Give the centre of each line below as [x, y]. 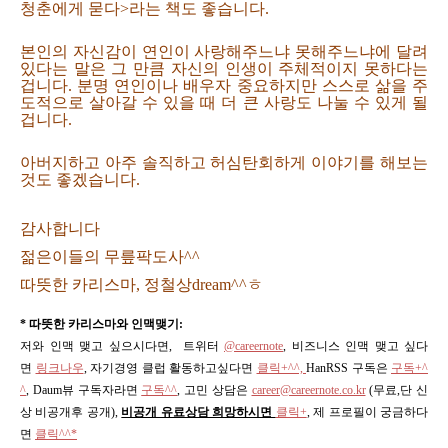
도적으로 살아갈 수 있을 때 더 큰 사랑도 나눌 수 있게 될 [224, 102]
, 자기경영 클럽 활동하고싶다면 [170, 368]
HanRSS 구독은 [348, 368]
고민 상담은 [218, 390]
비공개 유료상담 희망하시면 [198, 412]
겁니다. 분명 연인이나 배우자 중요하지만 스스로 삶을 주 [224, 85]
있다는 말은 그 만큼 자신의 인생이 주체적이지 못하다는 [224, 68]
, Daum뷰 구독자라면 [84, 390]
